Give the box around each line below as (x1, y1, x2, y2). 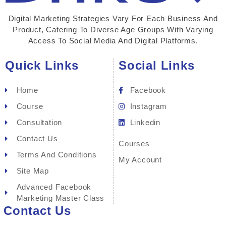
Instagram (130, 102, 167, 111)
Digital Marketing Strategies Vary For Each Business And (8, 14, 218, 23)
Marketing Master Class (16, 194, 105, 203)
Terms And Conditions (16, 150, 97, 159)
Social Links (119, 59, 195, 73)
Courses (119, 139, 150, 148)
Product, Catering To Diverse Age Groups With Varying (13, 25, 213, 34)
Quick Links (5, 59, 79, 73)
